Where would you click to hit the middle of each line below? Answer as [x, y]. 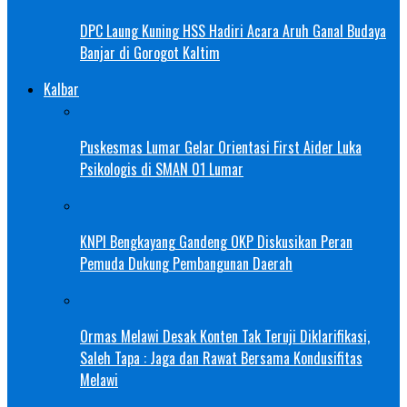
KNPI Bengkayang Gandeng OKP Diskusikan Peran [216, 241]
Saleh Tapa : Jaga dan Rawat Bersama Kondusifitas [221, 357]
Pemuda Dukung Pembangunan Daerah [186, 263]
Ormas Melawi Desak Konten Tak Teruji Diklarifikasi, [225, 336]
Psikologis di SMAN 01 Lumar [162, 169]
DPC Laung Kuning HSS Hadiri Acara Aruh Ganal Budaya [233, 30]
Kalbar [61, 89]
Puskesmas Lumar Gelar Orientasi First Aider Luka [221, 147]
